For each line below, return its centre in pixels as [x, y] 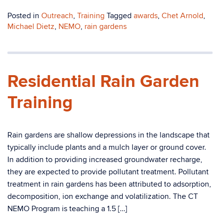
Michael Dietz [31, 27]
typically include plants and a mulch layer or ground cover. [107, 147]
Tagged [120, 16]
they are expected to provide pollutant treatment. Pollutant [108, 172]
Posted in [24, 16]
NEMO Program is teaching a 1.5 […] [67, 209]
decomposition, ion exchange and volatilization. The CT [103, 196]
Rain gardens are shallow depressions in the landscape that [109, 135]
